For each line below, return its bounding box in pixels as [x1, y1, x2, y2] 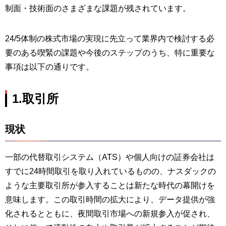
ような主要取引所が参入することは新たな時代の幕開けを [5, 181, 215, 190]
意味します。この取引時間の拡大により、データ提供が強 [5, 195, 215, 204]
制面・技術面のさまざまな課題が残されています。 [5, 4, 191, 13]
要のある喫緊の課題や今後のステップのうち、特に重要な [5, 48, 215, 57]
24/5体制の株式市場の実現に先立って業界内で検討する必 [5, 34, 214, 43]
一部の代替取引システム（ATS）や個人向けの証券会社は [5, 153, 214, 161]
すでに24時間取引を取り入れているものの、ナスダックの [5, 167, 216, 176]
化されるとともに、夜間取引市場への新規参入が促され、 [5, 209, 215, 218]
